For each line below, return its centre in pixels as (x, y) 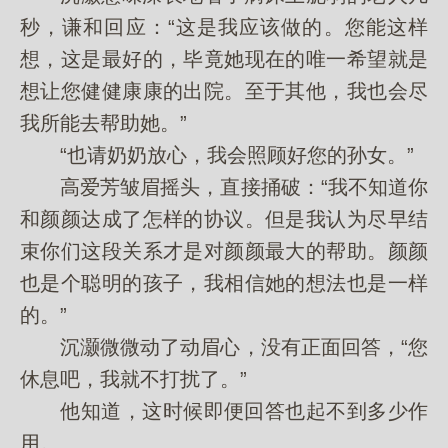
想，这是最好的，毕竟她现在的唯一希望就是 (224, 59)
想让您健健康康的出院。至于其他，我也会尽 (224, 91)
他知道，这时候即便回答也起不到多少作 (224, 411)
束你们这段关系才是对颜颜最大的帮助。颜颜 (224, 251)
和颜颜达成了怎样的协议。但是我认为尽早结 (224, 219)
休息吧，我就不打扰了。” (133, 379)
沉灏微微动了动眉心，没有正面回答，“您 (224, 347)
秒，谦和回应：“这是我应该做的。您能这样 (224, 27)
